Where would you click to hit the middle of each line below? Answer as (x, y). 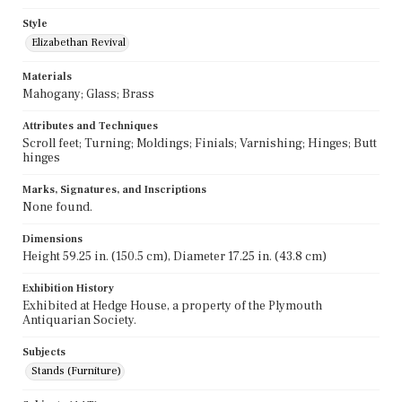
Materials (47, 76)
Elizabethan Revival (79, 42)
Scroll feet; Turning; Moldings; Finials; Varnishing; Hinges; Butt (200, 143)
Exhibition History (68, 288)
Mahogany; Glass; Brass (88, 94)
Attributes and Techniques (90, 126)
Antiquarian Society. (79, 320)
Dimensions (52, 239)
